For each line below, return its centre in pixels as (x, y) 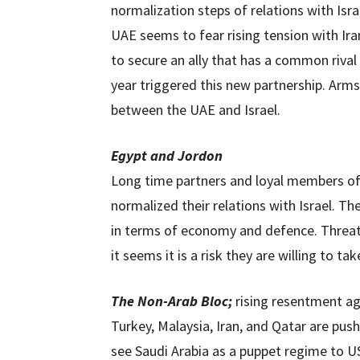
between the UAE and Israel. (196, 110)
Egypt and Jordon (167, 155)
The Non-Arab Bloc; (172, 301)
